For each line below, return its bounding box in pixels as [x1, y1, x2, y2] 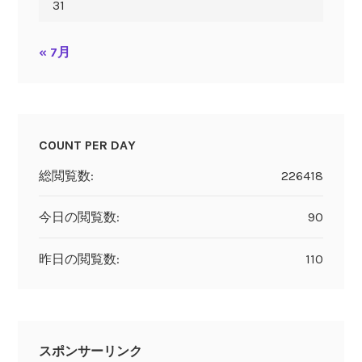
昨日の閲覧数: [38, 250, 120, 267]
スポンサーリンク [38, 343, 142, 360]
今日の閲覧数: [38, 209, 120, 225]
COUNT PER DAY [38, 137, 136, 153]
